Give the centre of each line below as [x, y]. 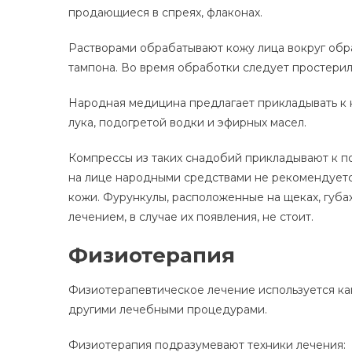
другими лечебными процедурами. [168, 310]
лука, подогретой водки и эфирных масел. [187, 123]
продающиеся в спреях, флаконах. [165, 13]
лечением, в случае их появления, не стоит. [191, 217]
